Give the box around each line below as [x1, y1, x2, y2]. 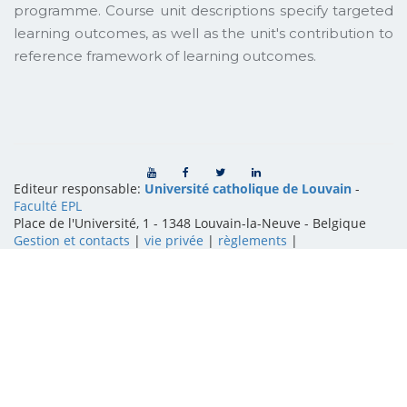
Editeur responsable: [14, 179, 144, 197]
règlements [218, 231, 287, 249]
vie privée [144, 231, 203, 249]
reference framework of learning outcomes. [14, 46, 316, 65]
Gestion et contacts [14, 231, 130, 249]
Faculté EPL [14, 196, 82, 214]
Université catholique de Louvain [144, 179, 352, 197]
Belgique [313, 213, 366, 232]
